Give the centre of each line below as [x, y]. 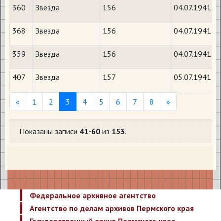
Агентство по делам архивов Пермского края [112, 208]
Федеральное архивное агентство [93, 195]
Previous [33, 101]
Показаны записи [49, 131]
